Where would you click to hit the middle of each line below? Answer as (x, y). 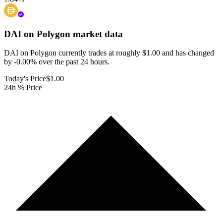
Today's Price (25, 79)
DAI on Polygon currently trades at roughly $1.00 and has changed (109, 53)
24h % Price (23, 88)
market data (97, 34)
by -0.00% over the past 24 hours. (57, 62)
